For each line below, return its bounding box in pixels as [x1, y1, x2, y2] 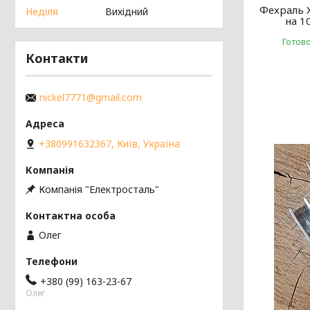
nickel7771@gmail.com [39, 91, 142, 104]
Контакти [26, 50, 88, 67]
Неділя [26, 5, 58, 19]
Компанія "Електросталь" [39, 182, 159, 196]
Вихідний [105, 5, 148, 19]
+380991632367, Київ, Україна [39, 136, 180, 150]
